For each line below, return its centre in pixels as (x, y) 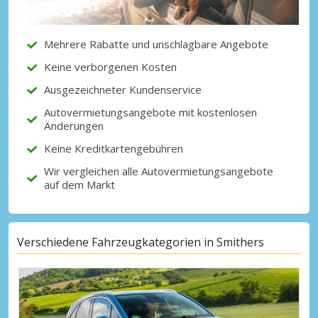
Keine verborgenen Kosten (110, 67)
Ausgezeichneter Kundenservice (123, 90)
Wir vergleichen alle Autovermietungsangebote (159, 171)
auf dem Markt (79, 185)
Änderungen (74, 126)
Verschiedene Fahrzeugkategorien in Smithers (141, 242)
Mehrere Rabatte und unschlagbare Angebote (156, 44)
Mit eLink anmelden (168, 70)
